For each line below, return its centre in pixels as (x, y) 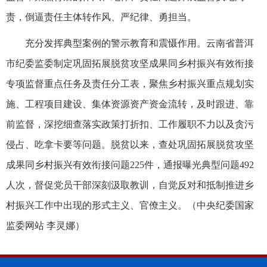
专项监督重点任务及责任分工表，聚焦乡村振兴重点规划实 (130, 83)
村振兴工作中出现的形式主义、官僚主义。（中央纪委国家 (130, 205)
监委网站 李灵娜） (45, 225)
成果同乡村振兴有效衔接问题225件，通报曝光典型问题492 (130, 164)
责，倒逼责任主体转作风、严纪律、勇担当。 (101, 17)
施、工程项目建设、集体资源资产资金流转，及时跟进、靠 (130, 104)
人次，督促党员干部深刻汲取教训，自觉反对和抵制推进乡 (130, 185)
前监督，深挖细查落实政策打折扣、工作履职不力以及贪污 (130, 124)
